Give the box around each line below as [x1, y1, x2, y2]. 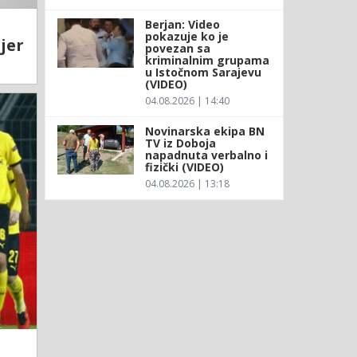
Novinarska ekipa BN [144, 123, 265, 139]
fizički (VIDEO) [144, 159, 224, 175]
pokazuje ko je [144, 28, 229, 44]
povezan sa [144, 40, 210, 56]
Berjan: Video [144, 16, 220, 32]
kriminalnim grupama [144, 52, 269, 68]
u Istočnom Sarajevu [144, 64, 261, 80]
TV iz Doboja [144, 135, 216, 151]
